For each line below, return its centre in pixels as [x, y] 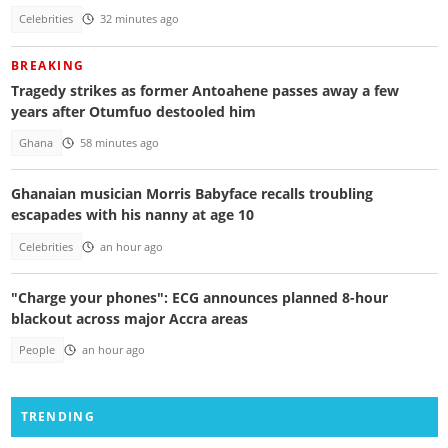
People [37, 350]
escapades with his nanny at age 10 [132, 215]
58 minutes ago [119, 142]
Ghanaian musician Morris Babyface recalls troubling [191, 194]
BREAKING [47, 65]
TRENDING [57, 416]
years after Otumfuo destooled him [133, 111]
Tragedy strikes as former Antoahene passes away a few [204, 90]
